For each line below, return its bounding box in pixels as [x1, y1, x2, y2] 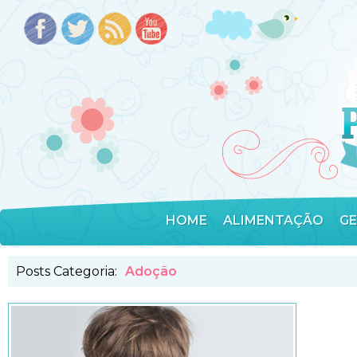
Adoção [125, 264, 177, 279]
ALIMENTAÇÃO [223, 213, 324, 228]
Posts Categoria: [16, 264, 117, 279]
